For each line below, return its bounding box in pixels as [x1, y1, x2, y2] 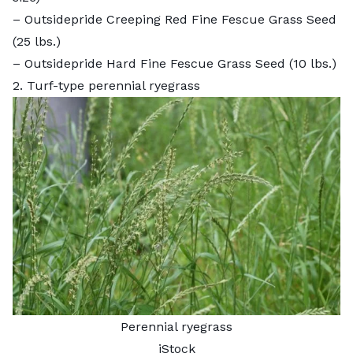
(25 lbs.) [13, 33, 61, 49]
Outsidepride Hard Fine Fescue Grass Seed [24, 55, 285, 71]
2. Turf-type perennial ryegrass [13, 77, 200, 93]
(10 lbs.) [285, 55, 336, 71]
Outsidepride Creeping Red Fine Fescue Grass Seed [24, 11, 336, 27]
